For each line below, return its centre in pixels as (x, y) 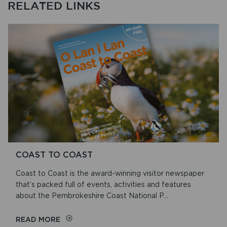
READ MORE (38, 219)
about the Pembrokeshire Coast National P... (92, 195)
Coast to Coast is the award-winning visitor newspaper (110, 173)
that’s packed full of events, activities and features (103, 184)
